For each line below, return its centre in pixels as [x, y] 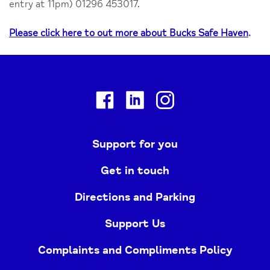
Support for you [135, 144]
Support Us [135, 223]
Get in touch [135, 170]
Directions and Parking [135, 197]
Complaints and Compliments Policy [135, 250]
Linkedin [163, 98]
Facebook [135, 98]
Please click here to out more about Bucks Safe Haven [129, 33]
